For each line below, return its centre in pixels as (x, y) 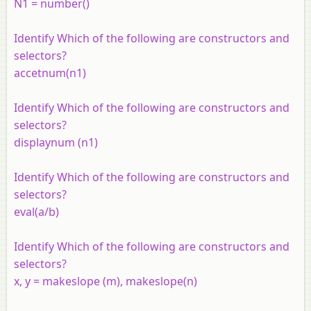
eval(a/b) (36, 211)
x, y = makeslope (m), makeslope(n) (106, 281)
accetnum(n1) (50, 73)
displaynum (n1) (56, 142)
